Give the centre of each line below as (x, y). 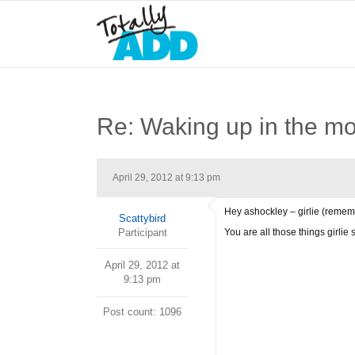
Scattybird (142, 218)
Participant (142, 233)
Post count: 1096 (142, 312)
